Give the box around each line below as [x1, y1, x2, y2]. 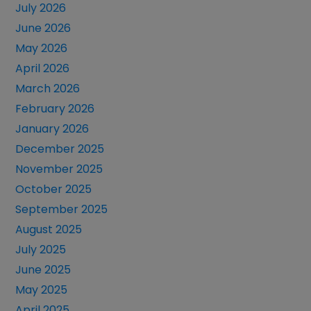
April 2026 [15, 60, 70, 77]
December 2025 [15, 141, 105, 158]
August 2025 [15, 221, 83, 238]
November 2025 [15, 161, 103, 178]
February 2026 [15, 101, 95, 117]
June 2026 [15, 20, 72, 37]
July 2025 [15, 242, 67, 258]
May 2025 [15, 282, 68, 299]
